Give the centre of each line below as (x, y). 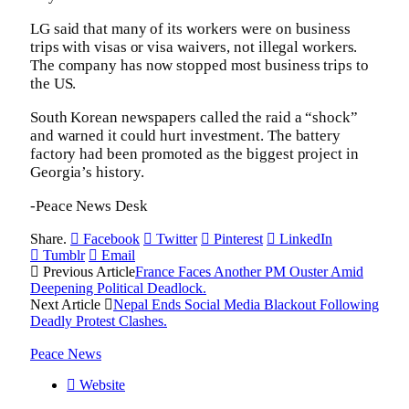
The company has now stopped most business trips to (199, 65)
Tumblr (64, 255)
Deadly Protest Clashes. (99, 320)
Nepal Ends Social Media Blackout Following (246, 304)
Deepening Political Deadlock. (118, 288)
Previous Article (87, 271)
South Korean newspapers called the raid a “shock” (194, 117)
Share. (48, 238)
